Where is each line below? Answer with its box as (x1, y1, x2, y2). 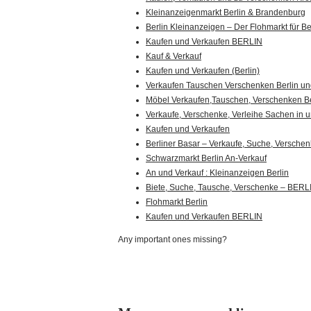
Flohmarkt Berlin (146, 197, 208, 207)
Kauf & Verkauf (146, 51, 201, 61)
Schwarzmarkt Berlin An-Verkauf (146, 153, 267, 163)
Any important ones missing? (118, 235, 227, 244)
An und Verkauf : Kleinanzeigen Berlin (146, 168, 289, 178)
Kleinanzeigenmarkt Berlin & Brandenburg (146, 8, 305, 17)
